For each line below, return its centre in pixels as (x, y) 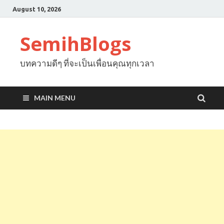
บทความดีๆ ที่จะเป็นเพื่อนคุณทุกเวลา (87, 63)
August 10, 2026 (37, 9)
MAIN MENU (55, 98)
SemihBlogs (75, 43)
